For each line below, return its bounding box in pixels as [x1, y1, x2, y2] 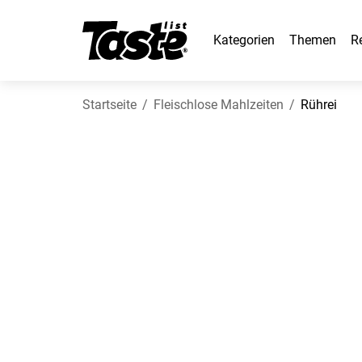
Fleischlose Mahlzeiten [154, 97, 284, 112]
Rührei [301, 97, 337, 112]
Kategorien [213, 32, 275, 48]
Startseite [82, 97, 137, 112]
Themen [289, 32, 336, 48]
